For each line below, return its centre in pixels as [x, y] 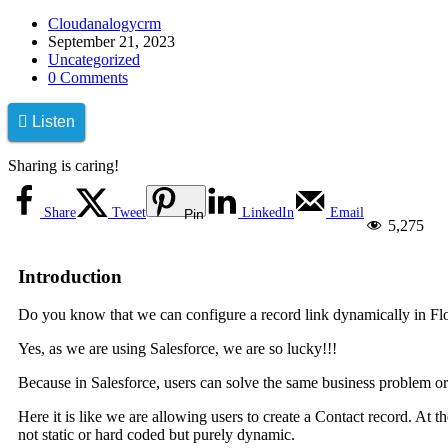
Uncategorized [94, 59]
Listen [53, 121]
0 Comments [88, 77]
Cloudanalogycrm [104, 23]
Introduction [70, 276]
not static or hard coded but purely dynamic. [158, 435]
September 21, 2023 [111, 41]
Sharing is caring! [63, 165]
